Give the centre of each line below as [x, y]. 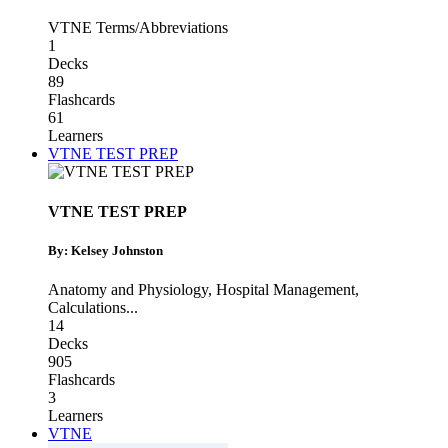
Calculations [87, 307]
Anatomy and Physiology [128, 289]
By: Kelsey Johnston [105, 250]
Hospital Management [285, 289]
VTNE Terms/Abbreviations [138, 28]
